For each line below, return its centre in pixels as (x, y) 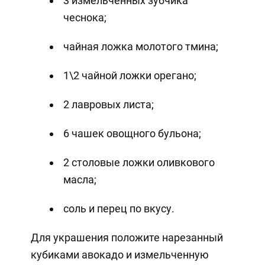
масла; (80, 180)
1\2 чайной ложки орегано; (130, 76)
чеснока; (85, 18)
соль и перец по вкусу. (119, 209)
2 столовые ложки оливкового (139, 163)
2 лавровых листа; (108, 105)
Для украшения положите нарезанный (127, 238)
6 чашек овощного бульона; (132, 134)
